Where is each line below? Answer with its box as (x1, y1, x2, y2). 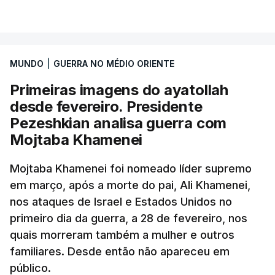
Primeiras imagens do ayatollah (10, 80, 228, 99)
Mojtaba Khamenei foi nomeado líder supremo (10, 161, 252, 175)
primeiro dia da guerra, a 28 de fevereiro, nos (10, 211, 247, 225)
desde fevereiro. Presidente (10, 97, 203, 115)
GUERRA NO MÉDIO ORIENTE (53, 58, 174, 69)
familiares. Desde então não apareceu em (10, 244, 230, 258)
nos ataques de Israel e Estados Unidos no (10, 195, 232, 208)
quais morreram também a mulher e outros (10, 228, 234, 241)
